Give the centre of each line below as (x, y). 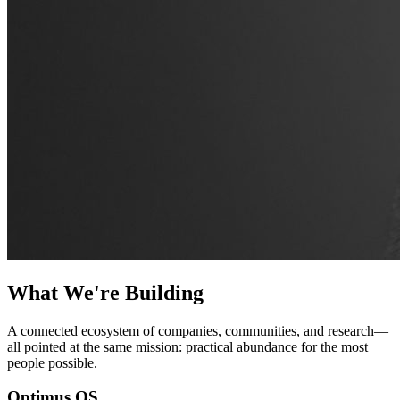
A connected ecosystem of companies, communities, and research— (198, 330)
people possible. (52, 362)
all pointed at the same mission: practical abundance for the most (187, 346)
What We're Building (105, 292)
